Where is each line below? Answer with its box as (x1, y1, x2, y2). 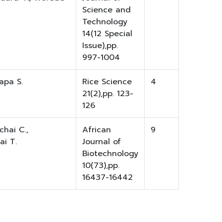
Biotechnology (82, 148, 138, 160)
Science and (82, 4, 131, 16)
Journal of (82, 136, 121, 148)
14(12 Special (82, 28, 132, 40)
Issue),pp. (82, 40, 118, 52)
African (82, 124, 111, 136)
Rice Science (82, 76, 132, 88)
